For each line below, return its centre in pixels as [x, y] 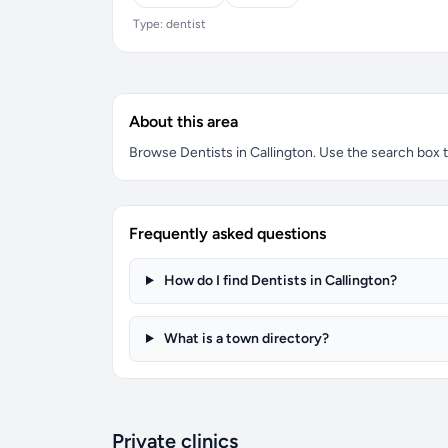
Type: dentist [169, 24]
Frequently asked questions [227, 233]
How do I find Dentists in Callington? [278, 280]
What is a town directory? [244, 338]
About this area [183, 121]
